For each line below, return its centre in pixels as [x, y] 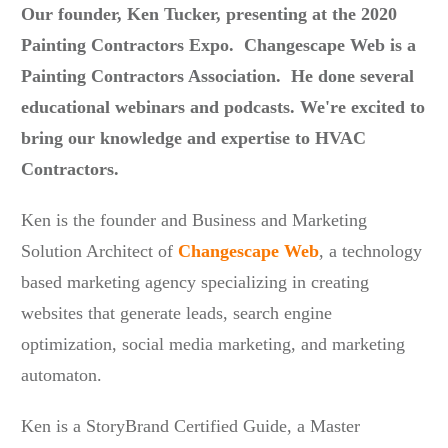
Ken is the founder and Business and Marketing [194, 220]
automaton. [64, 375]
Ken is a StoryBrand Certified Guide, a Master [190, 426]
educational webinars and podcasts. [160, 107]
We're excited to [362, 107]
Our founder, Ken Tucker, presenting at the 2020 [209, 14]
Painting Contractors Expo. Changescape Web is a [218, 45]
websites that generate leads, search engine [176, 313]
